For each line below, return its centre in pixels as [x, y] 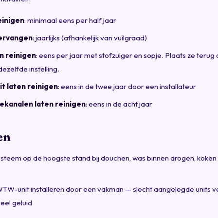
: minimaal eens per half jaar [71, 20]
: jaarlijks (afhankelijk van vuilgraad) [90, 37]
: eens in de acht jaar [119, 104]
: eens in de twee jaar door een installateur [127, 86]
